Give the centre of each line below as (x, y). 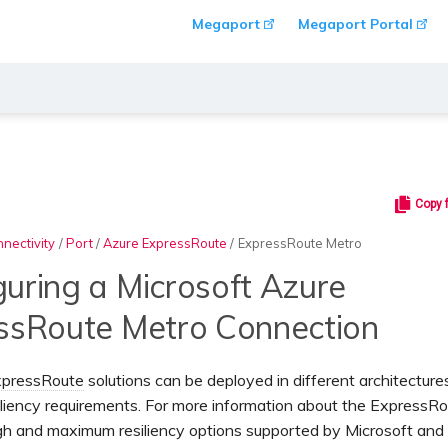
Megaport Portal (355, 24)
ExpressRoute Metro (299, 243)
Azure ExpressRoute (165, 243)
